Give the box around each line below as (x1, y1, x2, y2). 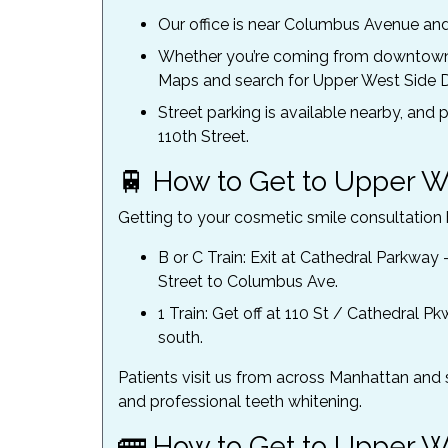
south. (158, 328, 203, 347)
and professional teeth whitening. (118, 392, 362, 411)
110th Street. (158, 127, 249, 146)
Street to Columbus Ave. (158, 272, 338, 291)
